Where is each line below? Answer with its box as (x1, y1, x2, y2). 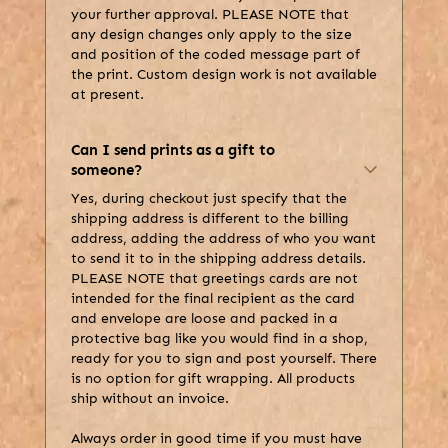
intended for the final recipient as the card (70, 290, 355, 308)
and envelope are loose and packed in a (70, 310, 338, 328)
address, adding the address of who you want (70, 230, 376, 248)
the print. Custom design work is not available (70, 66, 377, 84)
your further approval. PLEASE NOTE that (70, 6, 349, 24)
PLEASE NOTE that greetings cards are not (70, 270, 358, 288)
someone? (70, 161, 143, 180)
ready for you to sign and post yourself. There (70, 350, 377, 368)
